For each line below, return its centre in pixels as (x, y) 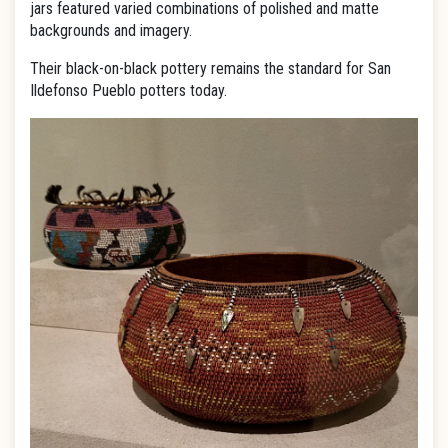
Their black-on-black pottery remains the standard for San (210, 68)
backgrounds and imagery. (111, 30)
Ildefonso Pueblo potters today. (128, 90)
